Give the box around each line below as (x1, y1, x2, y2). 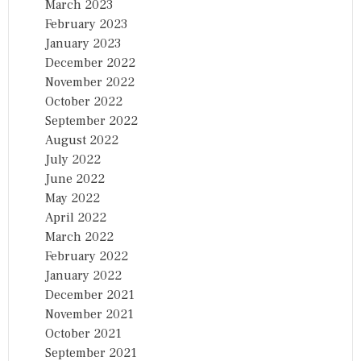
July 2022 (45, 151, 101, 168)
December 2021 (45, 286, 135, 303)
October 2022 (45, 93, 122, 110)
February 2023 (45, 15, 127, 32)
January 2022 (45, 267, 122, 284)
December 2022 (45, 54, 135, 71)
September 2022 (45, 112, 138, 129)
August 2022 (45, 131, 118, 148)
